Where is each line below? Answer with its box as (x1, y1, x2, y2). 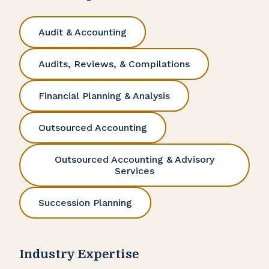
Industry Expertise (19, 247, 139, 262)
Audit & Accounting (38, 26, 127, 38)
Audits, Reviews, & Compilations (38, 58, 190, 70)
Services (115, 165, 154, 177)
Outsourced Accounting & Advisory (55, 154, 214, 166)
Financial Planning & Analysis (38, 90, 170, 102)
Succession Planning (38, 197, 132, 209)
